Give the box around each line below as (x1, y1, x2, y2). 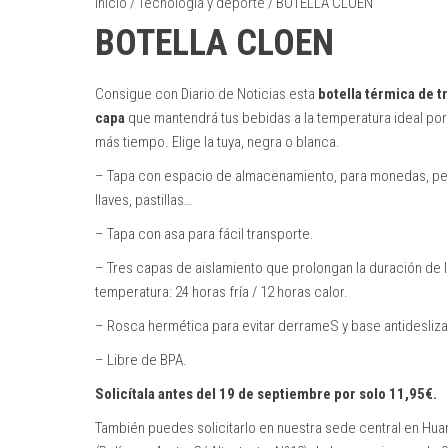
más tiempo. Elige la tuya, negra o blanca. (94, 132, 340, 151)
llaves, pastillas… (94, 190, 192, 209)
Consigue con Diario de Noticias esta (94, 84, 318, 103)
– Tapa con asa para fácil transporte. (94, 224, 314, 243)
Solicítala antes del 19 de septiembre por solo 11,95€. (94, 384, 437, 403)
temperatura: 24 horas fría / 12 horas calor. (94, 282, 348, 301)
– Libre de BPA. (94, 350, 187, 369)
